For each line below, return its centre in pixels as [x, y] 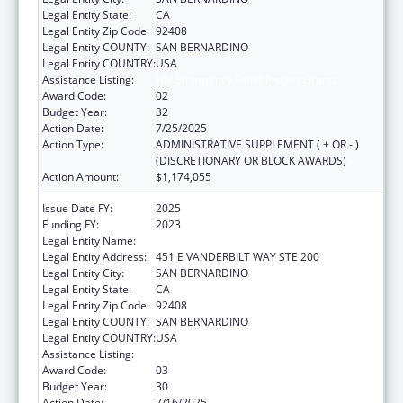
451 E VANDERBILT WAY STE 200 [237, 256]
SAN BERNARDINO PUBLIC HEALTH [244, 240]
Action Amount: [81, 176]
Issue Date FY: [77, 208]
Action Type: [73, 144]
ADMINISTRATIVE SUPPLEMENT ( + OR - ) [257, 144]
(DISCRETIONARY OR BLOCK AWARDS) [251, 160]
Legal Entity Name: [89, 240]
